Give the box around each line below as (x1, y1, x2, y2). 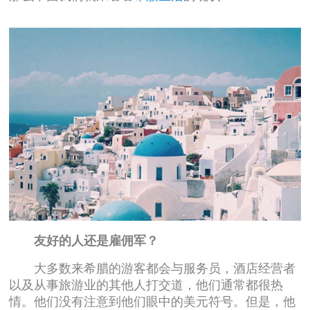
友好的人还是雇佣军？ (9, 233, 159, 248)
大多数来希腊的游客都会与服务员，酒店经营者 (9, 262, 296, 276)
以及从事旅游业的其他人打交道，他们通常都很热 (9, 278, 284, 293)
